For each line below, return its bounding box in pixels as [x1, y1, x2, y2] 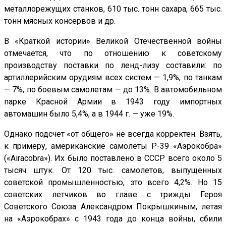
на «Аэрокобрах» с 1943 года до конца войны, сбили [4, 214, 222, 224]
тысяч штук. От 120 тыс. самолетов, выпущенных [4, 165, 222, 176]
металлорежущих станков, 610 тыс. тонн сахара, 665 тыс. [4, 4, 222, 14]
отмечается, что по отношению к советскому [4, 48, 222, 59]
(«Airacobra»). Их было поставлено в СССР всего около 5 [4, 153, 222, 163]
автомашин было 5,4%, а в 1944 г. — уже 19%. [4, 109, 174, 119]
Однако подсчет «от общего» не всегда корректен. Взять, [4, 129, 222, 139]
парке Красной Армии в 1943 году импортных [4, 97, 222, 107]
